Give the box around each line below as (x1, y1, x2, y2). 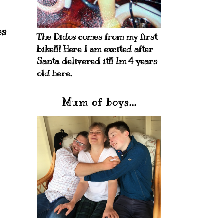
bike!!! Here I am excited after (37, 44, 153, 54)
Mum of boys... (61, 96, 137, 109)
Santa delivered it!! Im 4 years (37, 56, 157, 67)
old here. (37, 68, 72, 79)
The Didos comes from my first (37, 32, 157, 42)
